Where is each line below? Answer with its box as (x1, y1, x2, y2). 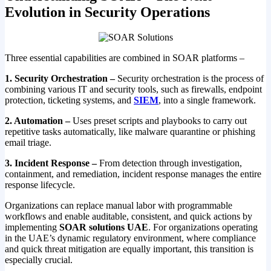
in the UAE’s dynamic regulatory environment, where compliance (5, 233, 256, 244)
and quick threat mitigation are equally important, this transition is (5, 244, 253, 255)
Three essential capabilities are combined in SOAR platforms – (5, 53, 244, 64)
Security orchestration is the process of (117, 73, 264, 84)
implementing (5, 222, 59, 233)
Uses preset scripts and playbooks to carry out (73, 116, 247, 126)
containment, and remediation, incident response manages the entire (5, 169, 261, 180)
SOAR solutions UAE (59, 222, 148, 233)
